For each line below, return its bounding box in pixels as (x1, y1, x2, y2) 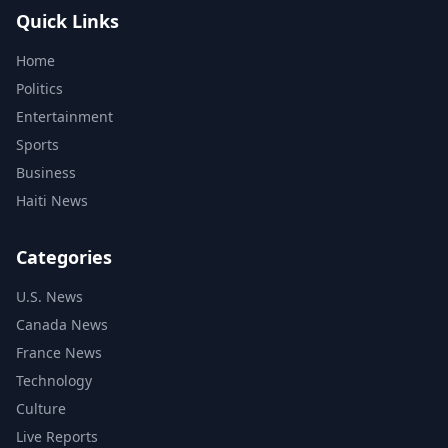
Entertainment (16, 107, 113, 127)
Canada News (16, 315, 108, 335)
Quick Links (16, 9, 119, 34)
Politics (16, 79, 63, 99)
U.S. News (16, 287, 83, 307)
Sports (16, 135, 59, 155)
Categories (16, 245, 112, 270)
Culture (16, 399, 66, 419)
